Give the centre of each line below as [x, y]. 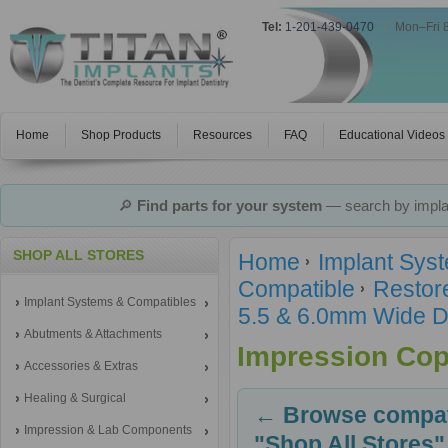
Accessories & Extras [81, 366]
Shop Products [121, 135]
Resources [222, 135]
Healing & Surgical [75, 398]
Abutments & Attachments [93, 334]
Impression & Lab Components [108, 430]
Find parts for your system [229, 205]
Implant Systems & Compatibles [110, 302]
